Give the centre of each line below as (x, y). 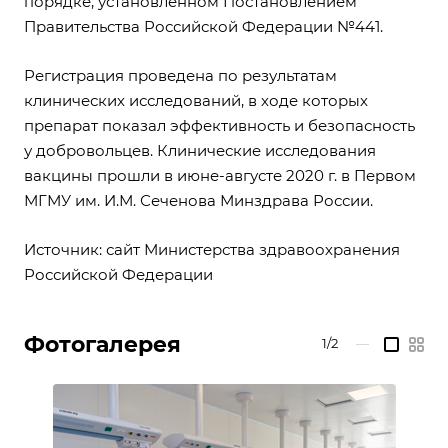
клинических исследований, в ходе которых (196, 100)
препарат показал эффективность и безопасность (219, 125)
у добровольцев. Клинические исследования (200, 150)
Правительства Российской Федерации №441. (203, 26)
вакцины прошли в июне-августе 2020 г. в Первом (220, 175)
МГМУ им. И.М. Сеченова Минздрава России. (198, 200)
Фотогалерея (102, 345)
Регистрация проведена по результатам (180, 75)
